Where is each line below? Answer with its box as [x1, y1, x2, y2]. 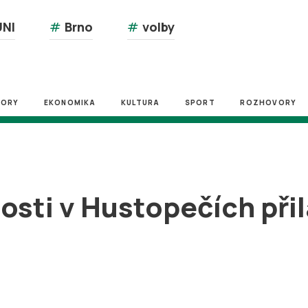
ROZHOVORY [240, 98, 297, 107]
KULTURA [120, 98, 160, 107]
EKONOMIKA [43, 98, 96, 107]
